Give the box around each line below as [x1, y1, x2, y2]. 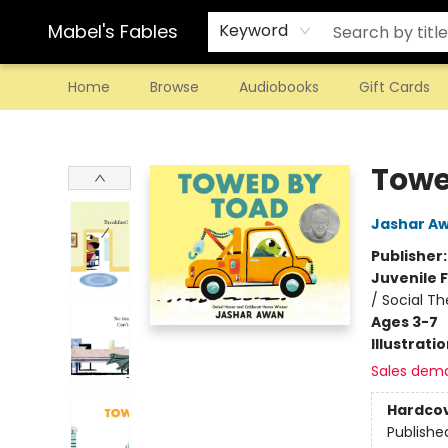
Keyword [219, 19, 288, 42]
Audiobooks [239, 77, 319, 97]
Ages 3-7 [370, 312, 438, 332]
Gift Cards [359, 77, 430, 97]
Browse [150, 77, 199, 97]
